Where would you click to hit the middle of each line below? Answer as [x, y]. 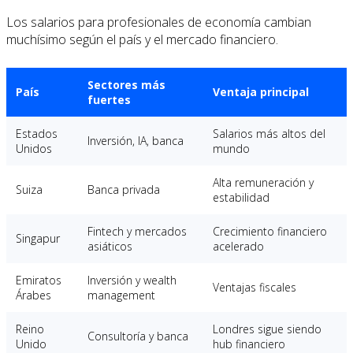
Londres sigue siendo [267, 329]
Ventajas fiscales [255, 288]
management [121, 295]
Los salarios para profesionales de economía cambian [159, 22]
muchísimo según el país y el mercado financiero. [142, 40]
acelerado [238, 247]
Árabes [33, 295]
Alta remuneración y [263, 183]
